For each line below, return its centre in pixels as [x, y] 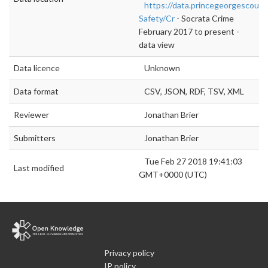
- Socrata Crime [204, 18]
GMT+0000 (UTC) [173, 174]
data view [157, 44]
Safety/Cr [157, 18]
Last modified [39, 167]
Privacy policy [129, 252]
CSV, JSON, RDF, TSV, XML [191, 91]
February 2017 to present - [189, 31]
